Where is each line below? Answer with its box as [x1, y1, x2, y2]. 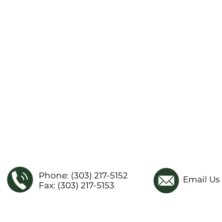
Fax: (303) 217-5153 [39, 180, 114, 190]
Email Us [183, 174, 220, 184]
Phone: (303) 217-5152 [39, 170, 128, 180]
